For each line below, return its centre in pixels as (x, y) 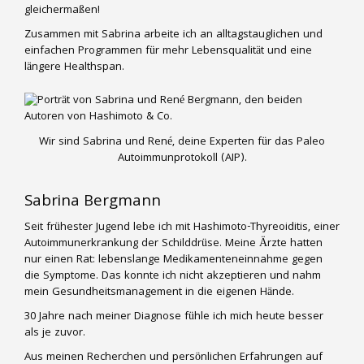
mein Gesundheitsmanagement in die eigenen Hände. (159, 292)
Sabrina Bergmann (93, 202)
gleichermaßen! (62, 11)
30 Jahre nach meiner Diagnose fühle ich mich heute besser (174, 316)
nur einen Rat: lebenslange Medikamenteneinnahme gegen (173, 260)
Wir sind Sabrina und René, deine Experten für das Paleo (182, 143)
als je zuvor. (55, 333)
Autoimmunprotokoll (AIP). (182, 159)
